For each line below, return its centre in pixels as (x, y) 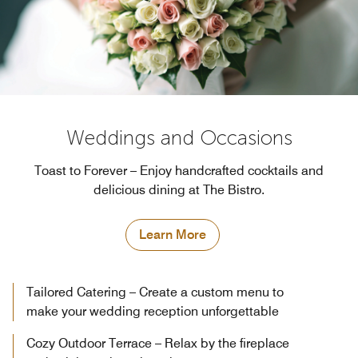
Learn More (173, 234)
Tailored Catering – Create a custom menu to (155, 292)
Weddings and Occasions (179, 137)
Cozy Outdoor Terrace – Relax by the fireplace (158, 343)
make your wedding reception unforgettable (153, 311)
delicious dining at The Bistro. (179, 189)
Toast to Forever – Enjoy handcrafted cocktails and (179, 170)
